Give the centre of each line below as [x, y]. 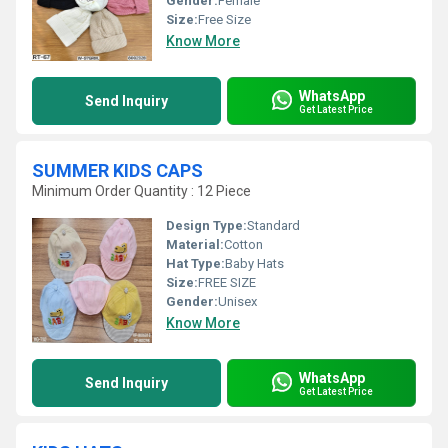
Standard [273, 225]
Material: [195, 244]
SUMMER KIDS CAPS [117, 170]
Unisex [237, 301]
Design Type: [206, 225]
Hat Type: [195, 263]
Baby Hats [254, 263]
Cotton [243, 244]
